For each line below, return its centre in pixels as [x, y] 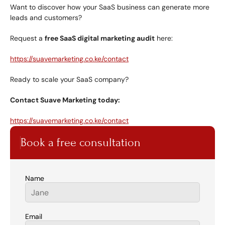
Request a [27, 38]
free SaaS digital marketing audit [100, 38]
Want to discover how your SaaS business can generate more [110, 7]
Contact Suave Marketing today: [65, 100]
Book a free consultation [81, 142]
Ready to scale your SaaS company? [69, 79]
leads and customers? [46, 18]
